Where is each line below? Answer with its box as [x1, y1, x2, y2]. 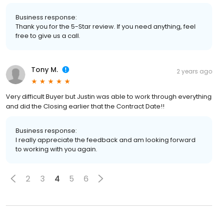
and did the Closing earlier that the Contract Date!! [6, 102, 164, 111]
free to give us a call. [16, 31, 80, 41]
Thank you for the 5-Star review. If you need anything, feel [16, 22, 196, 32]
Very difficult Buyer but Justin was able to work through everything [6, 92, 212, 102]
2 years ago [177, 67, 212, 76]
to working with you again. [16, 145, 97, 154]
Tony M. [31, 65, 58, 75]
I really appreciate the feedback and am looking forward [16, 135, 196, 145]
